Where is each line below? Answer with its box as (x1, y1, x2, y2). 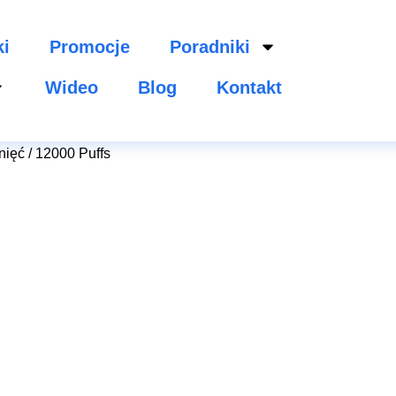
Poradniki (170, 37, 251, 57)
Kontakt (216, 78, 282, 97)
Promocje (49, 37, 131, 57)
